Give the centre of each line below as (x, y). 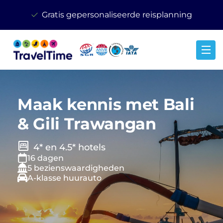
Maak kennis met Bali (106, 104)
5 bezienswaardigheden (76, 168)
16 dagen (46, 158)
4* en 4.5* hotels (69, 147)
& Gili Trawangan (87, 124)
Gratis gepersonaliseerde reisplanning (117, 15)
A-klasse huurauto (64, 178)
